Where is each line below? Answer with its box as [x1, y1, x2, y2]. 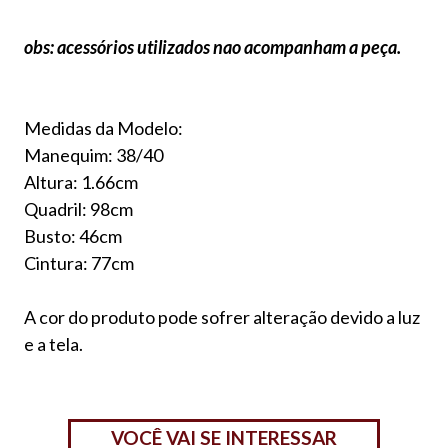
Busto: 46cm [24, 224, 122, 247]
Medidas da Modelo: [24, 116, 183, 139]
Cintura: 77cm [24, 251, 134, 274]
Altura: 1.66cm [24, 170, 138, 193]
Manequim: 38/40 [24, 143, 163, 166]
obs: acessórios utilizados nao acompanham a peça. [24, 35, 401, 58]
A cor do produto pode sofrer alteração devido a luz [24, 305, 420, 328]
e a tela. [24, 332, 83, 355]
